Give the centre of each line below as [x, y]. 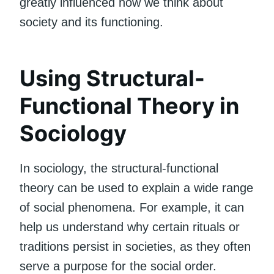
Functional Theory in [129, 106]
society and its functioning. [91, 22]
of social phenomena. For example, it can [132, 207]
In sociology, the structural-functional [119, 168]
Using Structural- [112, 78]
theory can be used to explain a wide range [136, 187]
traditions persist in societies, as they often [135, 246]
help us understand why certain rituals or [130, 227]
